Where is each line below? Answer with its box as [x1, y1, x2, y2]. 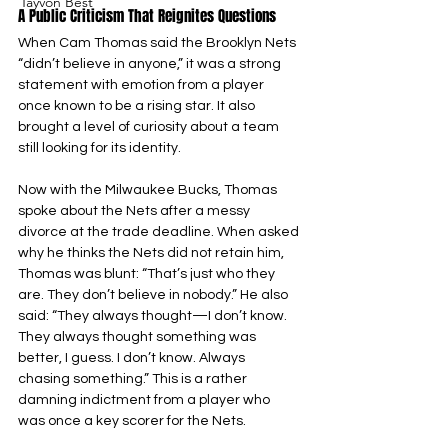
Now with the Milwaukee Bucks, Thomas [18, 183, 280, 197]
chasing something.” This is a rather [18, 372, 250, 386]
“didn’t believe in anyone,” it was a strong [18, 57, 284, 71]
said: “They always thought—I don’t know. [18, 309, 290, 323]
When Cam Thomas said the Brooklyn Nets [18, 36, 299, 50]
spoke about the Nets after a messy [18, 204, 253, 218]
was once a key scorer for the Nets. [18, 414, 246, 428]
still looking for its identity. [18, 141, 181, 155]
